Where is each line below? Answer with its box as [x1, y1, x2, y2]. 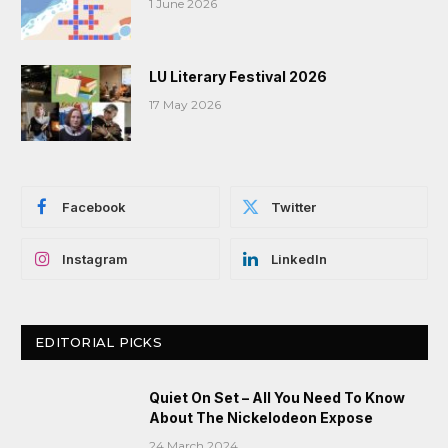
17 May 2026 [149, 97, 221, 113]
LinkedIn [270, 251, 327, 268]
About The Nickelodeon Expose [149, 409, 373, 427]
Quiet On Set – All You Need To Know [149, 389, 405, 407]
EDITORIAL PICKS [35, 334, 162, 351]
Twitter [270, 199, 316, 216]
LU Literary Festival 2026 [149, 68, 327, 86]
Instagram [62, 251, 128, 268]
